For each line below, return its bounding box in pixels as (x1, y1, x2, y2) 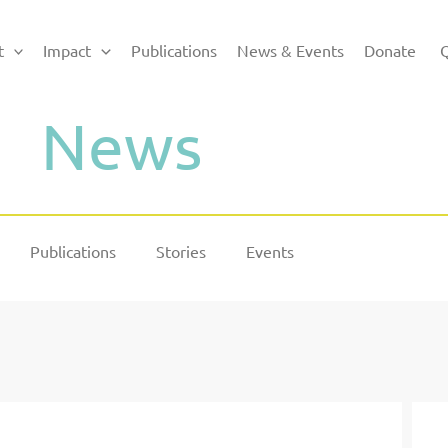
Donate (363, 39, 416, 60)
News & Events (236, 39, 344, 60)
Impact (43, 39, 92, 60)
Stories (156, 241, 206, 261)
